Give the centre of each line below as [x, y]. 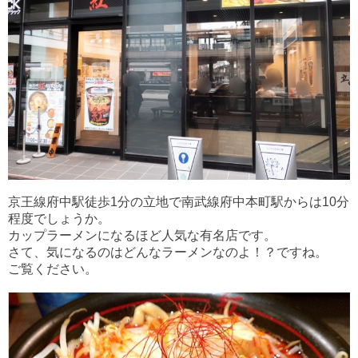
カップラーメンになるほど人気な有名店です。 [142, 236]
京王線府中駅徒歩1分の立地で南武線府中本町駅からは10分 [179, 202]
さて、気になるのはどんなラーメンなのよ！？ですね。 [168, 253]
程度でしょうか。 [59, 219]
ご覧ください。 [53, 269]
